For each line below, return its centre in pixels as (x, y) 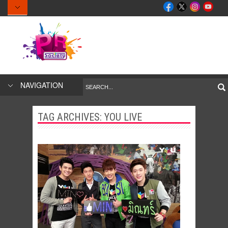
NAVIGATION (42, 85)
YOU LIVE (123, 117)
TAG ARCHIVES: (71, 117)
